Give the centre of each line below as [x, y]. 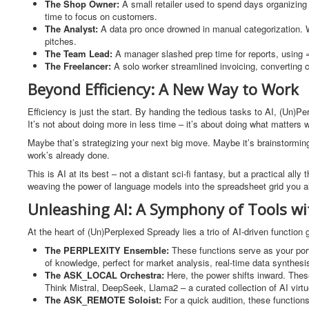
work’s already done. [69, 155]
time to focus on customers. [101, 16]
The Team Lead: [80, 53]
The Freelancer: [79, 66]
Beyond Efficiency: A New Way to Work [163, 89]
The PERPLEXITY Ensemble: [108, 250]
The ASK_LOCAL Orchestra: [106, 275]
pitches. [61, 41]
